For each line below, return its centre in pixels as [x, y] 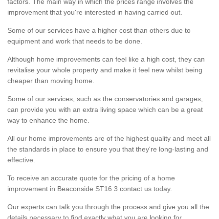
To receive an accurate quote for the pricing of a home [91, 178]
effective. [22, 160]
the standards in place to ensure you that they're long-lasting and [108, 149]
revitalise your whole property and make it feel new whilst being [105, 70]
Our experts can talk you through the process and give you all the [108, 207]
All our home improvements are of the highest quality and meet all [109, 138]
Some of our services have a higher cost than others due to [99, 30]
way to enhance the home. [48, 120]
